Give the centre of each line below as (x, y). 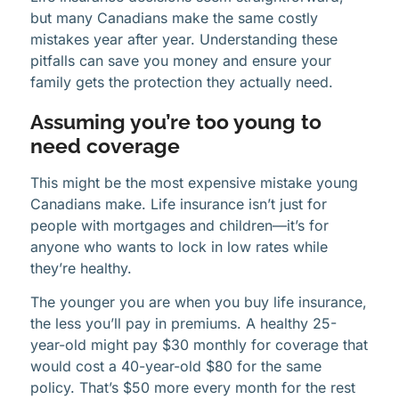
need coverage (105, 146)
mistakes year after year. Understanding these (184, 39)
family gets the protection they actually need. (182, 81)
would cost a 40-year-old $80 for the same (176, 366)
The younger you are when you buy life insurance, (199, 302)
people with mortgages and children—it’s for (179, 225)
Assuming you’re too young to (176, 122)
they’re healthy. (81, 268)
